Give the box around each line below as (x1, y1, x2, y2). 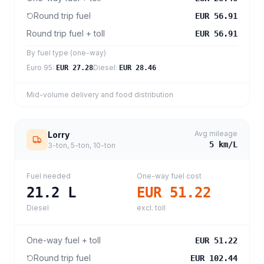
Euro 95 (27, 63, 52, 72)
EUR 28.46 (119, 64, 156, 72)
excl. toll (137, 203, 166, 212)
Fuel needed (27, 171, 71, 180)
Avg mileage (194, 129, 237, 138)
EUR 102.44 (190, 253, 237, 263)
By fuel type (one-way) (27, 48, 106, 57)
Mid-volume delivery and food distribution (27, 90, 173, 99)
